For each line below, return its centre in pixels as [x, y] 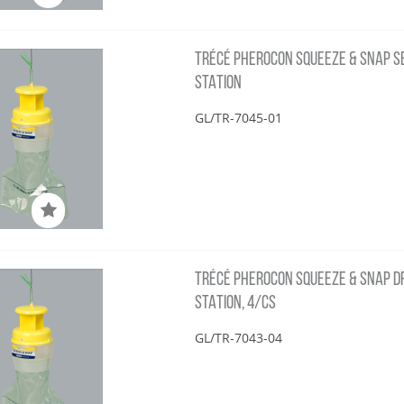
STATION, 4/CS [236, 303]
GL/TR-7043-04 [239, 337]
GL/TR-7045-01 [239, 118]
